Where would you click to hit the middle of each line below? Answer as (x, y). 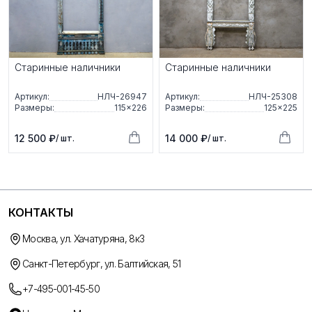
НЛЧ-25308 (273, 96)
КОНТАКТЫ (41, 212)
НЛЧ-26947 (122, 96)
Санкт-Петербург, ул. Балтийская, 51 (102, 263)
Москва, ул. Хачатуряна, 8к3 (84, 238)
